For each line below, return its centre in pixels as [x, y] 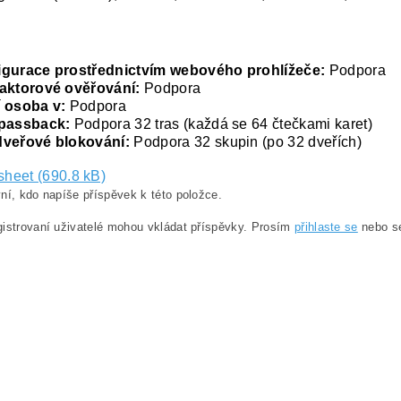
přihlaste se [326, 226]
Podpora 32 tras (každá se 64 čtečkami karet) [221, 124]
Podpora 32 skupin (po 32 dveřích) [246, 141]
